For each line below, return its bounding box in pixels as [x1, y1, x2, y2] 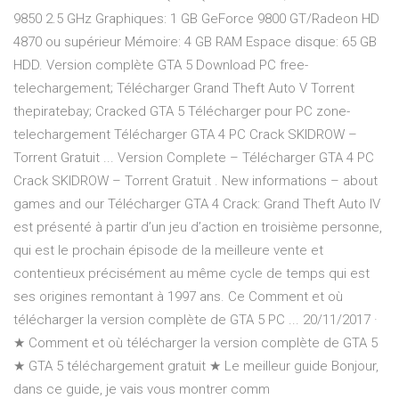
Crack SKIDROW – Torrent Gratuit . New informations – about [13, 173, 378, 190]
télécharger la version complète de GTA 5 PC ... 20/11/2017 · [13, 312, 378, 329]
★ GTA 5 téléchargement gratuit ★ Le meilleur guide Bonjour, [13, 358, 379, 375]
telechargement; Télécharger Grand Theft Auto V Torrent [13, 80, 354, 97]
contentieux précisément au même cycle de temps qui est [13, 265, 370, 282]
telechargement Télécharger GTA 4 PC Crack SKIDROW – [13, 126, 357, 143]
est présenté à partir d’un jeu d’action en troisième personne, [13, 219, 382, 236]
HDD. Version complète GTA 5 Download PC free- [13, 57, 308, 74]
